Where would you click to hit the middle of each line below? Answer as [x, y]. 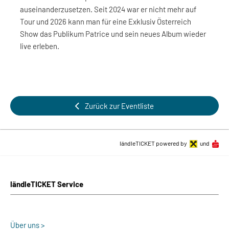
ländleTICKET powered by [153, 143]
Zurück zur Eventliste [119, 106]
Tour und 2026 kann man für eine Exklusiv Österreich [106, 21]
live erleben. [40, 46]
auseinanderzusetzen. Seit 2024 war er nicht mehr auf [108, 9]
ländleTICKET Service [47, 184]
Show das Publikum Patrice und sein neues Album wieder [113, 34]
